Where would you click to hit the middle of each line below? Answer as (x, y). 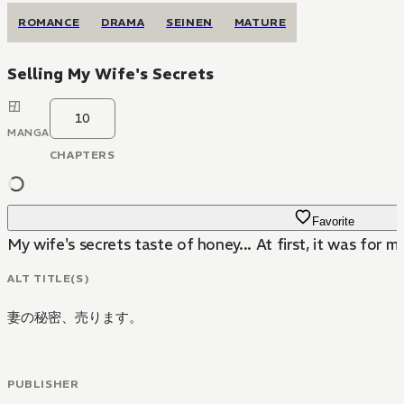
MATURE (260, 22)
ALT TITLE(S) (49, 278)
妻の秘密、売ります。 (75, 317)
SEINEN (189, 22)
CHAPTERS (82, 155)
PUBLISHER (43, 383)
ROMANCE (49, 22)
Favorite (333, 221)
